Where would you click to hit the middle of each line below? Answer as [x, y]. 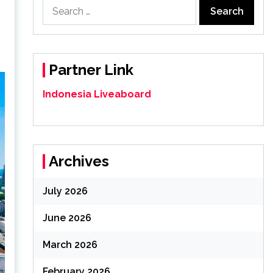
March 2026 [70, 245]
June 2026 [67, 218]
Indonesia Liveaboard [97, 94]
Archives [79, 161]
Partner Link [91, 70]
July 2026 [65, 191]
